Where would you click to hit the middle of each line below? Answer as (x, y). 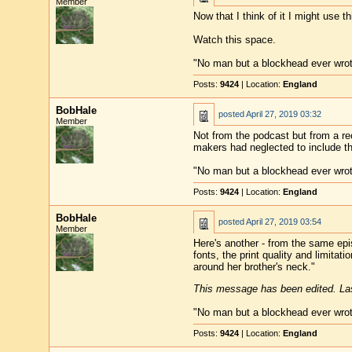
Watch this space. (234, 40)
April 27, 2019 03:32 (283, 114)
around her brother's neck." (254, 267)
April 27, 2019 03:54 (283, 222)
